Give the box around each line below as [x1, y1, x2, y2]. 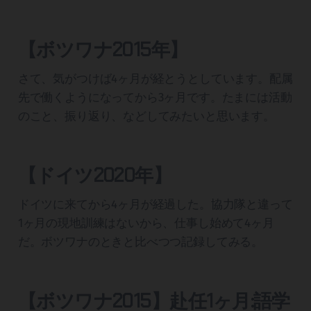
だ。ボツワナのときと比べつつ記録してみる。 [17, 235, 264, 250]
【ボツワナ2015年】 [17, 37, 188, 62]
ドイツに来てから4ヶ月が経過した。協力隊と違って [17, 197, 293, 212]
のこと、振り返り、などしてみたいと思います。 [17, 109, 275, 124]
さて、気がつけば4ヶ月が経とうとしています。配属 [17, 72, 293, 87]
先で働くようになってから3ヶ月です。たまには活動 [17, 90, 292, 106]
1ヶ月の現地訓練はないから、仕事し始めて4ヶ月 [17, 216, 274, 231]
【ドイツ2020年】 [17, 163, 172, 188]
